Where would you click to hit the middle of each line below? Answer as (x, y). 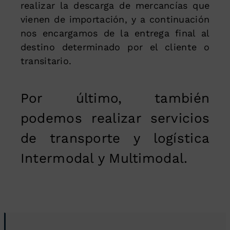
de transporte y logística (115, 138)
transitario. (46, 61)
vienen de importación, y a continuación (115, 20)
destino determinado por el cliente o (115, 47)
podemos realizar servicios (115, 118)
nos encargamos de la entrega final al (115, 33)
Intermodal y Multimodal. (104, 158)
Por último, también (115, 98)
